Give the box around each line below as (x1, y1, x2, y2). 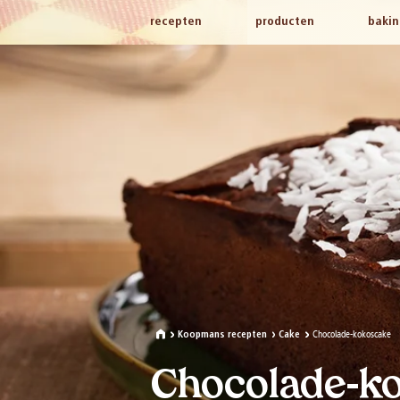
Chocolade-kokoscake (312, 328, 391, 340)
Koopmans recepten (177, 329, 267, 340)
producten (254, 15, 314, 29)
